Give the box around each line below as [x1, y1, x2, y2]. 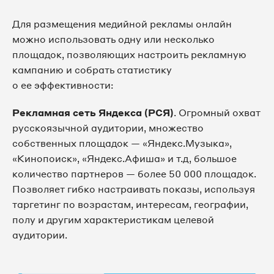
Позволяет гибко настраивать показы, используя [12, 183, 255, 196]
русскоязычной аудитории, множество [12, 122, 204, 135]
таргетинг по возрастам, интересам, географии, [12, 198, 248, 211]
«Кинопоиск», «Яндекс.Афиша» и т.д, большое [12, 152, 237, 165]
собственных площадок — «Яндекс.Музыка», [12, 137, 232, 150]
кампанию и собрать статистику [12, 64, 172, 76]
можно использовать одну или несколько [12, 33, 215, 46]
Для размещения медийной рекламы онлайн [12, 18, 232, 31]
